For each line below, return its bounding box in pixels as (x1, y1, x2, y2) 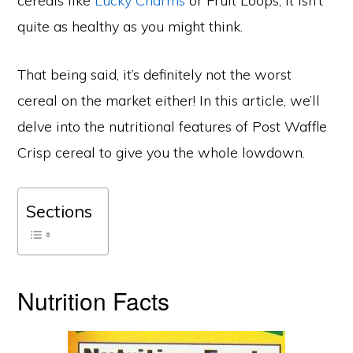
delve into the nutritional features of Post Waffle (17, 117, 328, 136)
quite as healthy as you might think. (17, 17, 243, 36)
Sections (26, 200, 93, 222)
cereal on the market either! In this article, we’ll (17, 91, 321, 110)
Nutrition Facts (17, 284, 170, 318)
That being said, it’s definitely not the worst (17, 65, 292, 84)
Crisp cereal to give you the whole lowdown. (17, 143, 306, 162)
